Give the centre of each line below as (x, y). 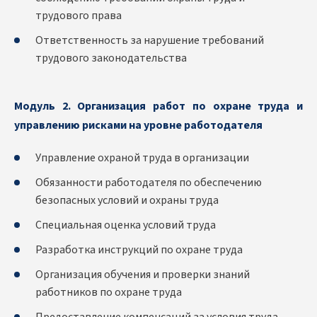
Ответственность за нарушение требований (150, 41)
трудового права (79, 16)
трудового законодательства (111, 58)
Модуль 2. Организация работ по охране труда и (158, 106)
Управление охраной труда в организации (142, 158)
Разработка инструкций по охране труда (139, 250)
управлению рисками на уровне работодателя (138, 126)
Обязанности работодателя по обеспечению (149, 183)
